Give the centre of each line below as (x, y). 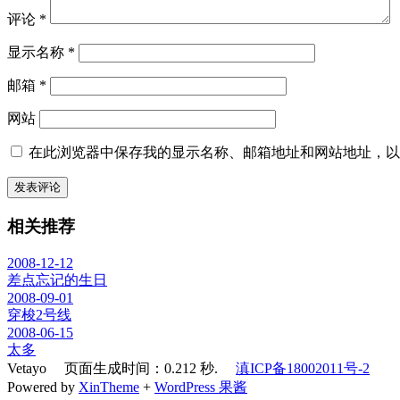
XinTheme (109, 387)
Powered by (43, 387)
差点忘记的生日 (57, 279)
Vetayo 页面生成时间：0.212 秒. (121, 368)
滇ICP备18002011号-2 (303, 368)
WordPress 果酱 (201, 387)
